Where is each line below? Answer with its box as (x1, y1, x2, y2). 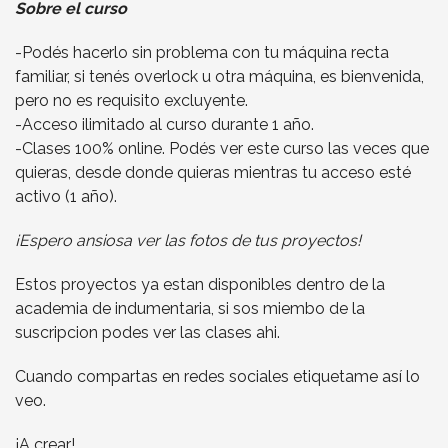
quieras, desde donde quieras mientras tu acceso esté (15, 162, 411, 182)
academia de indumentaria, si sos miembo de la (15, 298, 365, 318)
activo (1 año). (15, 186, 117, 206)
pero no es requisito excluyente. (15, 90, 248, 110)
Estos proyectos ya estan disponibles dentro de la (15, 274, 385, 294)
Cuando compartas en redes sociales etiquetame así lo (15, 366, 420, 386)
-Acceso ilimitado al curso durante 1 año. (15, 114, 314, 134)
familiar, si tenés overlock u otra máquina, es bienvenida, (15, 66, 424, 86)
